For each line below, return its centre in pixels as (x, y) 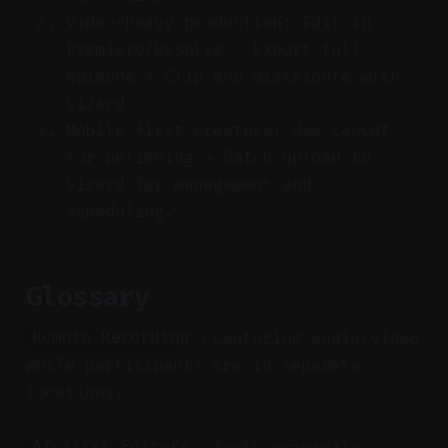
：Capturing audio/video (307, 338)
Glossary (87, 296)
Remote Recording (111, 338)
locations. (75, 392)
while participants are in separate (192, 365)
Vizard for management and (188, 184)
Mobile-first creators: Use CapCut (228, 130)
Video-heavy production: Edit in (218, 22)
